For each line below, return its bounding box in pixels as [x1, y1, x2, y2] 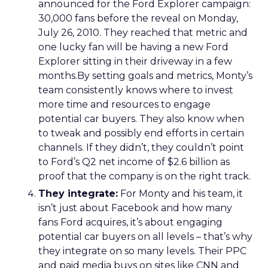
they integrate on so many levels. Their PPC [38, 245, 246, 257]
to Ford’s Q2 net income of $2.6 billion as [38, 156, 230, 167]
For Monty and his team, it [118, 188, 243, 199]
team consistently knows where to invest [38, 84, 233, 96]
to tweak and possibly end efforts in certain [38, 127, 244, 139]
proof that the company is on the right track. [38, 170, 251, 182]
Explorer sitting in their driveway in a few [38, 56, 232, 67]
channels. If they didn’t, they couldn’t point [38, 142, 244, 153]
